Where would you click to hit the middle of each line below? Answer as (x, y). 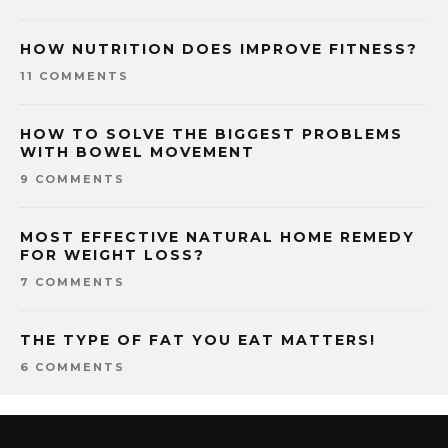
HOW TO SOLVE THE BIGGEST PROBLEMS (211, 134)
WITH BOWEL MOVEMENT (137, 152)
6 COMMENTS (72, 367)
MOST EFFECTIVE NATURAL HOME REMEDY (217, 237)
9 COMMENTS (72, 179)
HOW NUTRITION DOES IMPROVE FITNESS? (219, 49)
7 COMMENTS (72, 282)
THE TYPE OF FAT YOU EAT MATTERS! (198, 340)
